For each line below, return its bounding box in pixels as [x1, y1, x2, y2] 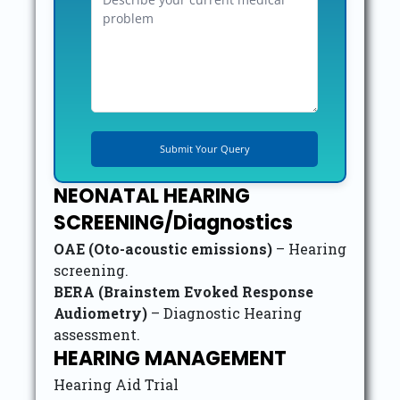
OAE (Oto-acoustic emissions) [54, 239, 272, 258]
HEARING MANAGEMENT [54, 345, 287, 372]
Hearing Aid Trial [54, 375, 179, 394]
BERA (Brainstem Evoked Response [54, 282, 313, 301]
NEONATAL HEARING [54, 182, 250, 210]
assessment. [54, 325, 140, 344]
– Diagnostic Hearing [147, 304, 302, 322]
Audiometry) [54, 304, 147, 322]
